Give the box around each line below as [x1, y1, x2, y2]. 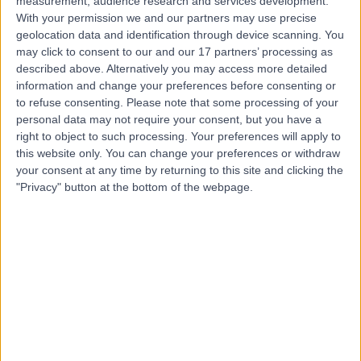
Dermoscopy [43, 222, 114, 238]
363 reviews [144, 131, 208, 146]
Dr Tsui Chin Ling [93, 26, 252, 49]
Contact [154, 251, 207, 268]
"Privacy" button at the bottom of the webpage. [16, 180, 253, 193]
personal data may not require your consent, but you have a [16, 112, 322, 126]
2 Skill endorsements [35, 151, 144, 167]
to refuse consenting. [16, 95, 123, 109]
